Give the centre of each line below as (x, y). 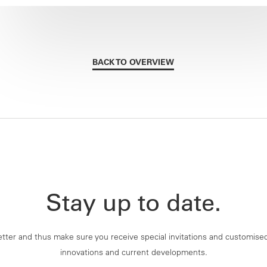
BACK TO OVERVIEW (133, 62)
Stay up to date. (133, 202)
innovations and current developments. (133, 252)
